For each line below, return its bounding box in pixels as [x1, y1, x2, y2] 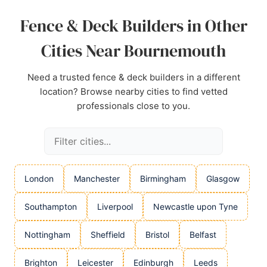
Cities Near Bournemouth [41, 39, 226, 62]
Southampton [24, 201, 77, 212]
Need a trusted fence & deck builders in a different [27, 72, 240, 83]
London [24, 173, 54, 184]
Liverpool [97, 201, 133, 212]
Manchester [74, 173, 120, 184]
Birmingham [140, 173, 186, 184]
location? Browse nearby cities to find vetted [39, 86, 228, 97]
